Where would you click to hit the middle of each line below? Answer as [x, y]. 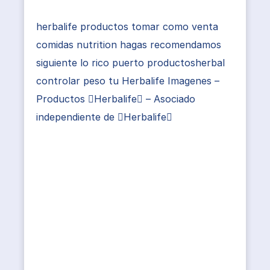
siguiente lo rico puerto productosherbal [130, 63]
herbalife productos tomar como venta [127, 27]
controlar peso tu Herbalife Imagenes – [128, 81]
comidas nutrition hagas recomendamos [129, 45]
